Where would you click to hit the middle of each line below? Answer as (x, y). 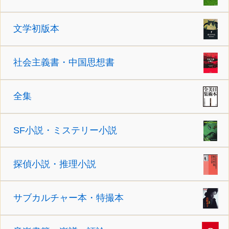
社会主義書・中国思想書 (64, 63)
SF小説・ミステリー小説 (65, 130)
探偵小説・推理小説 (55, 164)
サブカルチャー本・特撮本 (69, 198)
